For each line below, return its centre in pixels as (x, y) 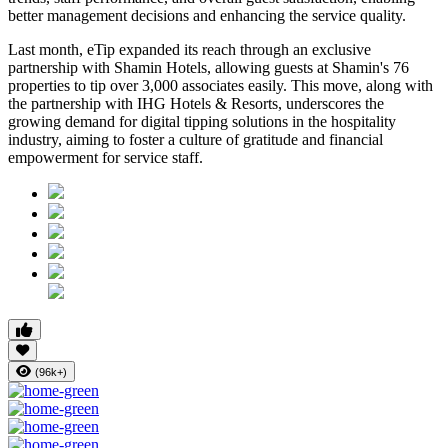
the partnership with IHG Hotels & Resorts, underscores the (196, 104)
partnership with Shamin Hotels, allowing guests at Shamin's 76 (208, 68)
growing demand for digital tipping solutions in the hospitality (202, 122)
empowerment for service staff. (105, 158)
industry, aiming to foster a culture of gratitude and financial (195, 140)
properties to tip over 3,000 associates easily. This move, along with (220, 86)
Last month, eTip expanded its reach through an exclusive (189, 50)
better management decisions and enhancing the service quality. (207, 16)
